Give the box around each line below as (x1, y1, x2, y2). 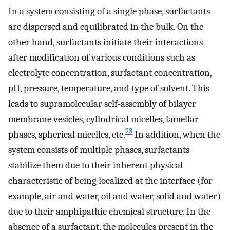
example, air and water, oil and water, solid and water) (8, 190, 221, 202)
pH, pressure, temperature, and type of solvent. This (8, 82, 209, 94)
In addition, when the (132, 128, 220, 140)
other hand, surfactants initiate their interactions (8, 36, 203, 48)
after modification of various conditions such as (8, 51, 195, 63)
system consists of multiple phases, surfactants (8, 144, 189, 156)
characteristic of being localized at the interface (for (8, 175, 213, 186)
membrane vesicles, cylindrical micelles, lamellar (8, 113, 199, 125)
